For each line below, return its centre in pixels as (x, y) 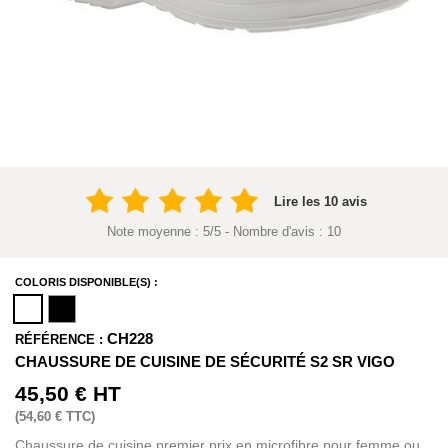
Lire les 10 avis (320, 201)
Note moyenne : (155, 231)
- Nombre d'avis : (272, 231)
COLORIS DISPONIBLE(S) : (86, 282)
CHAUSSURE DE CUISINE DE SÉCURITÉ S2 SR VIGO (205, 361)
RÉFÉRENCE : (59, 339)
